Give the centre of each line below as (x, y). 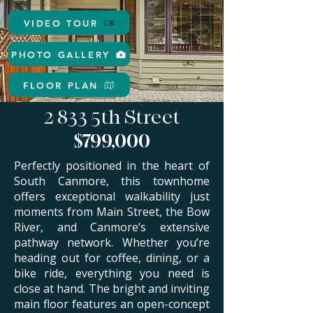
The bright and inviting (149, 289)
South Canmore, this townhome (112, 181)
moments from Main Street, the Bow (112, 212)
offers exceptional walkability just (112, 196)
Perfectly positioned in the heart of (112, 166)
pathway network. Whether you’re (112, 242)
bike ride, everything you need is (112, 273)
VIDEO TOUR (61, 23)
